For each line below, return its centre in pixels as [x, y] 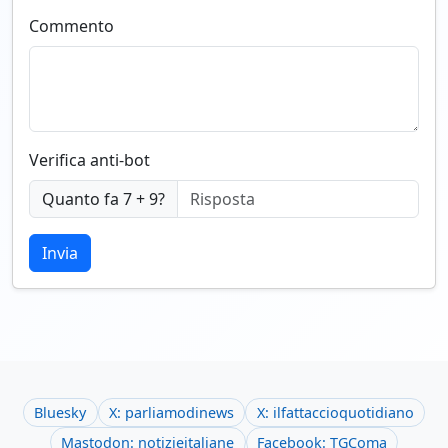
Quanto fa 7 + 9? [103, 199]
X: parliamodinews [171, 413]
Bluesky [60, 413]
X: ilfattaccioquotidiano [335, 413]
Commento [71, 26]
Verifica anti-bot [89, 160]
